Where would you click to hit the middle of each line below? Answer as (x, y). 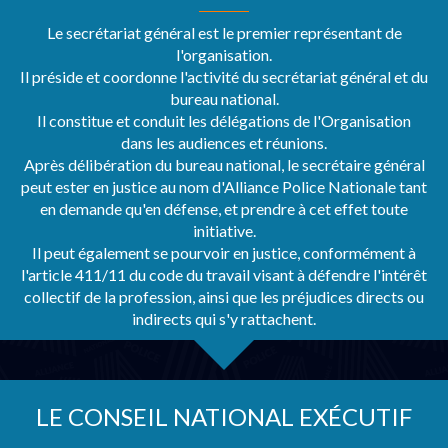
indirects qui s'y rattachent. (224, 318)
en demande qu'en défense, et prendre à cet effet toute (224, 208)
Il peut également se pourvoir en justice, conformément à (224, 252)
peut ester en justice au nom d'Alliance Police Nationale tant (224, 186)
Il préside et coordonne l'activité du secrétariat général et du (224, 76)
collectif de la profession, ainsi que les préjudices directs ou (224, 296)
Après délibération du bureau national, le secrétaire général (224, 164)
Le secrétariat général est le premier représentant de (224, 32)
